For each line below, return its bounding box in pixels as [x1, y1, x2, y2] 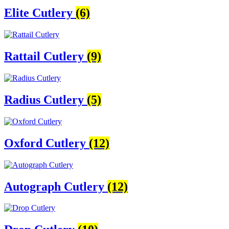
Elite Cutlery [4, 6, 76, 20]
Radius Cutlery [4, 93, 87, 106]
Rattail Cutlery [4, 50, 87, 63]
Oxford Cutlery [4, 136, 89, 150]
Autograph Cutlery [4, 179, 107, 193]
